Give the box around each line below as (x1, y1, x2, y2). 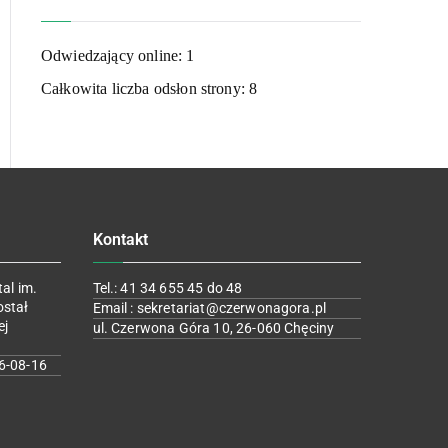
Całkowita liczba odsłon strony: (41, 80, 250, 97)
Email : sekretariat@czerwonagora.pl (92, 300, 327, 316)
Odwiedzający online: (41, 47, 187, 64)
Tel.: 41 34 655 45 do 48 (92, 280, 243, 296)
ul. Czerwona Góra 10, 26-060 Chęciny (92, 320, 335, 336)
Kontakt (92, 230, 149, 249)
